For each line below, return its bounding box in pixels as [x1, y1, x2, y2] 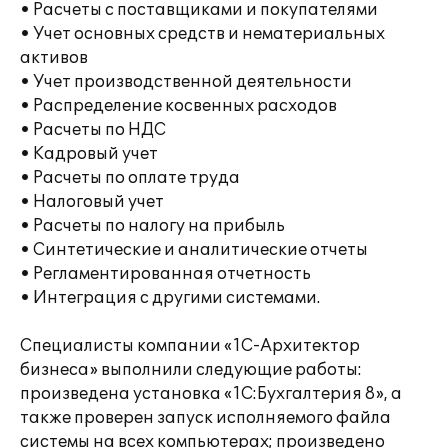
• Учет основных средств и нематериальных [20, 24, 385, 44]
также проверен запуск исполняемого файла [20, 408, 391, 428]
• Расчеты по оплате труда [20, 168, 240, 188]
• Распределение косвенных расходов [20, 96, 337, 116]
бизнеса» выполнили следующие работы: [20, 360, 362, 380]
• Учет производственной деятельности [20, 72, 352, 92]
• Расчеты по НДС [20, 120, 166, 140]
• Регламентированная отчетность [20, 264, 311, 284]
